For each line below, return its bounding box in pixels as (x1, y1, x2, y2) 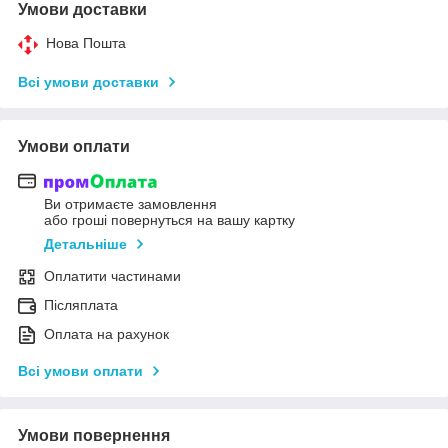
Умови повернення (18, 427, 170, 445)
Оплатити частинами (44, 268, 181, 285)
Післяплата (44, 297, 118, 314)
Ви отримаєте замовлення (44, 196, 217, 213)
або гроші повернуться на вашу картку (44, 212, 295, 229)
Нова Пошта (46, 34, 126, 51)
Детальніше (44, 236, 127, 253)
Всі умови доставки (18, 73, 159, 90)
